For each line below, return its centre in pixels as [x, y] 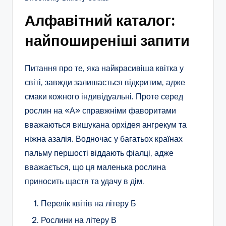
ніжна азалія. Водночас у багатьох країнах [104, 139]
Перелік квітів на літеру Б [89, 204]
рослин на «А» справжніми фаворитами [100, 111]
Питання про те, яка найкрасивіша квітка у [104, 68]
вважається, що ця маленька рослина [95, 167]
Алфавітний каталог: [100, 21]
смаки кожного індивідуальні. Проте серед [104, 97]
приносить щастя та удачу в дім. [84, 181]
